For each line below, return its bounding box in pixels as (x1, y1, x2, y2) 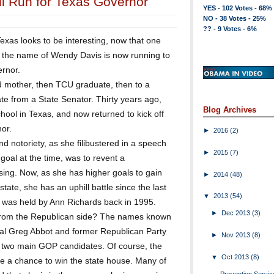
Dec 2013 (221, 209, 253, 217)
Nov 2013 (221, 231, 253, 239)
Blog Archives (203, 105, 256, 114)
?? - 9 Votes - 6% (203, 25, 257, 32)
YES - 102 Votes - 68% (203, 4, 272, 12)
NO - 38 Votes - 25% (203, 15, 266, 22)
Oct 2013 (221, 253, 251, 261)
